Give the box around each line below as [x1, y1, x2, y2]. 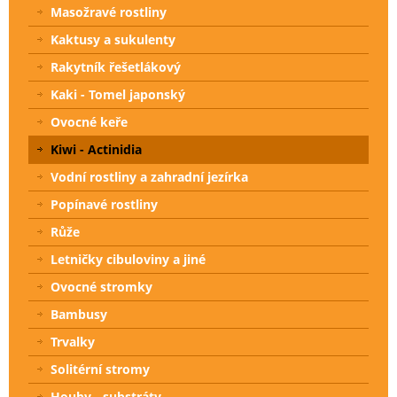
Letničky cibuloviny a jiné [51, 251, 206, 269]
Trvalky [51, 333, 95, 351]
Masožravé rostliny [51, 4, 167, 21]
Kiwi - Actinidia [51, 141, 142, 159]
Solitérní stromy [51, 361, 150, 378]
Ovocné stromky [51, 278, 152, 296]
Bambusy [51, 306, 107, 323]
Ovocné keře [51, 113, 128, 131]
